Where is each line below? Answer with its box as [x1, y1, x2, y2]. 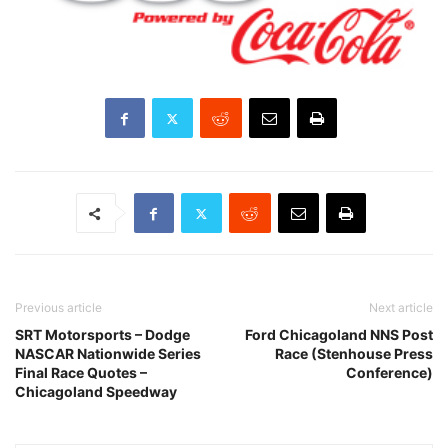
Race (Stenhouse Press [275, 345, 433, 363]
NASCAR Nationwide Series [15, 345, 201, 363]
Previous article [15, 300, 102, 316]
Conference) [346, 364, 433, 382]
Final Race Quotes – [15, 364, 147, 382]
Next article [369, 300, 433, 316]
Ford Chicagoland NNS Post [245, 326, 433, 344]
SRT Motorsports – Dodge [15, 326, 190, 344]
